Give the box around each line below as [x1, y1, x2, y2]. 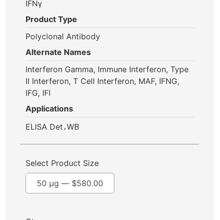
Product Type [26, 14, 77, 24]
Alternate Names [26, 47, 91, 57]
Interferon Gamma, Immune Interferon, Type [26, 64, 189, 74]
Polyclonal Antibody [26, 31, 100, 41]
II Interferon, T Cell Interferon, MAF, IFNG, [26, 76, 179, 86]
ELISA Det [26, 121, 63, 132]
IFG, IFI [26, 88, 51, 98]
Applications [26, 104, 73, 113]
